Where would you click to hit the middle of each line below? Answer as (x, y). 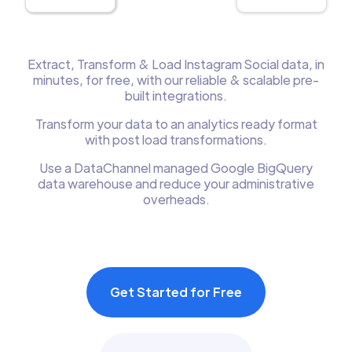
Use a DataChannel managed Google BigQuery (176, 168)
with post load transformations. (176, 139)
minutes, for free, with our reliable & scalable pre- (176, 80)
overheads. (176, 199)
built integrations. (176, 95)
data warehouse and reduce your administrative (176, 183)
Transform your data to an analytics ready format (176, 124)
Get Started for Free (176, 292)
